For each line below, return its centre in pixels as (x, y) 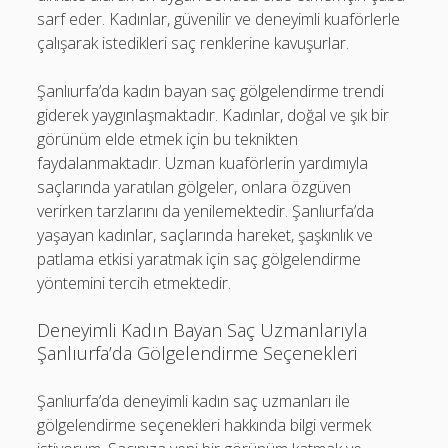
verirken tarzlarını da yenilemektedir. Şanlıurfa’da (206, 210)
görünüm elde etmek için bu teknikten (168, 138)
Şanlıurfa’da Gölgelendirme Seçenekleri (197, 352)
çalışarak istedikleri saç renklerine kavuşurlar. (193, 42)
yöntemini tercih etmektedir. (134, 282)
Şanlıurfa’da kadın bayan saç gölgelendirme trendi (211, 90)
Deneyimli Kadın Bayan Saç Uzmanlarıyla (202, 329)
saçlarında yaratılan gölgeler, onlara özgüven (194, 186)
